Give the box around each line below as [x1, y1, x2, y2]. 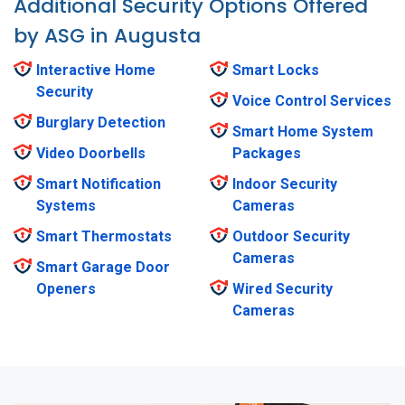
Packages [232, 145, 301, 163]
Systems [36, 197, 96, 215]
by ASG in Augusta [14, 22, 201, 51]
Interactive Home [36, 61, 155, 80]
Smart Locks [232, 61, 319, 80]
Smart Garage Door [36, 259, 170, 277]
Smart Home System [232, 123, 373, 141]
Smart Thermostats [36, 228, 172, 246]
